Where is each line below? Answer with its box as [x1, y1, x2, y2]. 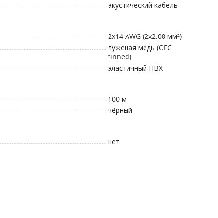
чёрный [108, 106, 132, 115]
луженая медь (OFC [108, 43, 172, 52]
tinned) [108, 52, 131, 61]
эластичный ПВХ [108, 63, 163, 73]
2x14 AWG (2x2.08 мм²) [108, 32, 182, 41]
